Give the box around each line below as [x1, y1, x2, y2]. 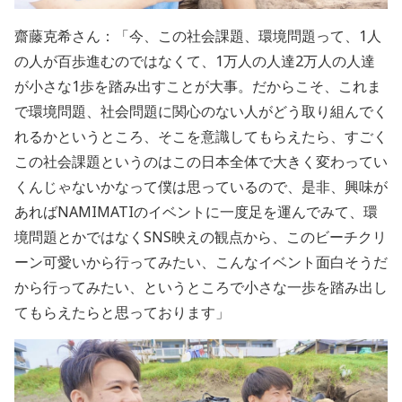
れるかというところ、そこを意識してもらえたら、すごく [14, 126, 388, 146]
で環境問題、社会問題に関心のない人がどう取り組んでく [14, 100, 388, 121]
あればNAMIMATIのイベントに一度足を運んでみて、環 [14, 201, 378, 222]
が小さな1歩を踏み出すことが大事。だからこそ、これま [14, 75, 381, 96]
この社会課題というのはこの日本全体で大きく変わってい [14, 151, 388, 171]
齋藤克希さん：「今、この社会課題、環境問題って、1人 [14, 25, 381, 46]
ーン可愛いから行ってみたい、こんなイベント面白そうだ [14, 251, 388, 272]
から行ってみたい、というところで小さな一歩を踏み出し [14, 276, 388, 297]
